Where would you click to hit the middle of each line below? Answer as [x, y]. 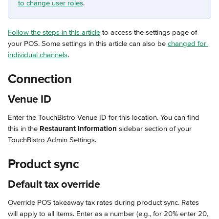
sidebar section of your [155, 129]
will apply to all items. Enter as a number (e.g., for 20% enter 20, [109, 214]
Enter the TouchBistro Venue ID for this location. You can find [105, 117]
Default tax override [54, 185]
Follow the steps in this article [54, 32]
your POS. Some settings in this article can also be [88, 44]
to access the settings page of [150, 32]
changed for [188, 44]
